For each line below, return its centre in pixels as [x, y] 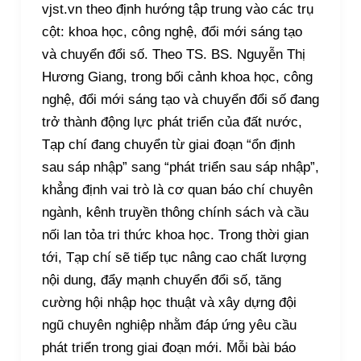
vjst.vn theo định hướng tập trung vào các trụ [177, 10]
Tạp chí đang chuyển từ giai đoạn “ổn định [168, 145]
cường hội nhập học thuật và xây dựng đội [169, 303]
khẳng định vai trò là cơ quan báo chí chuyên [177, 190]
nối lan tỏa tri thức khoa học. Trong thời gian [175, 235]
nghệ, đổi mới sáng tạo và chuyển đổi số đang [180, 100]
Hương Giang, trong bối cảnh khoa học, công [177, 77]
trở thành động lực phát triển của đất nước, [172, 122]
